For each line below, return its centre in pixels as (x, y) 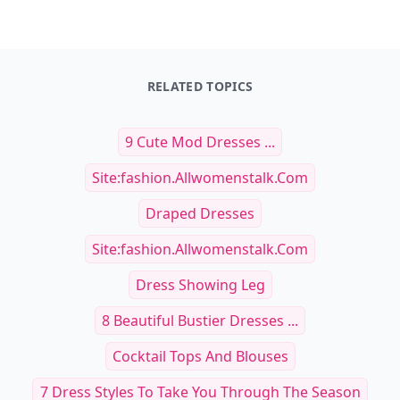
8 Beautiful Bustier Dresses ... (200, 321)
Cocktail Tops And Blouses (200, 356)
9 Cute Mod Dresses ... (200, 142)
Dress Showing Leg (200, 285)
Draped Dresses (200, 213)
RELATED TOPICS (200, 86)
